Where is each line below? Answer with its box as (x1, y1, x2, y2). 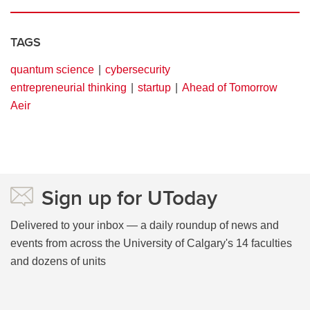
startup (138, 82, 171, 94)
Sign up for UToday (42, 183, 217, 213)
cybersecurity (105, 64, 170, 76)
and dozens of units (10, 255, 106, 268)
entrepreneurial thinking (10, 82, 127, 94)
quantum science (10, 64, 94, 76)
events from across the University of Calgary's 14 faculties (10, 237, 292, 250)
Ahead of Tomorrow (182, 82, 277, 94)
